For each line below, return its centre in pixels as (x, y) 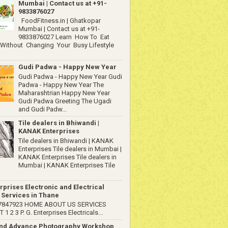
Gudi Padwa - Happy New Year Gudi (70, 76)
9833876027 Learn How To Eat (64, 37)
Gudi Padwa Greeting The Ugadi (65, 101)
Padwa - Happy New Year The (61, 84)
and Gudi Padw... (42, 109)
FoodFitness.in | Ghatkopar (60, 21)
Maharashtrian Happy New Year (64, 93)
